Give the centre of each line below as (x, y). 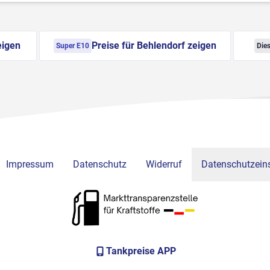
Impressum (30, 165)
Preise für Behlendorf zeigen (154, 46)
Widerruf (164, 165)
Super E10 (72, 46)
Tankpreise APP (141, 251)
